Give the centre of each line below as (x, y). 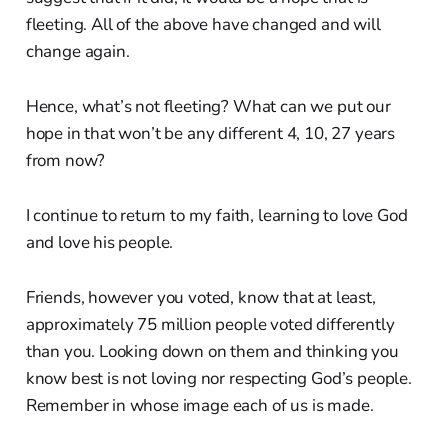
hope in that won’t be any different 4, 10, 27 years (210, 133)
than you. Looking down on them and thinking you (212, 351)
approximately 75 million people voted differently (210, 324)
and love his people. (99, 242)
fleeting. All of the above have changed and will (203, 24)
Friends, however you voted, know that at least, (200, 297)
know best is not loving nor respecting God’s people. (218, 378)
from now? (65, 160)
